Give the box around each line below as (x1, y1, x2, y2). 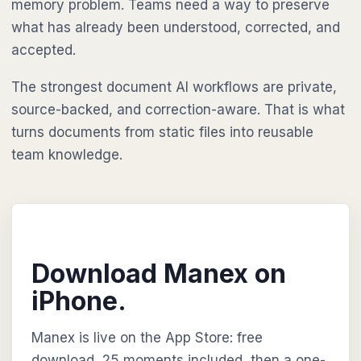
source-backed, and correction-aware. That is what (11, 102, 345, 118)
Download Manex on (31, 258, 286, 289)
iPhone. (31, 285, 127, 317)
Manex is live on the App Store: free (31, 330, 263, 346)
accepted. (11, 42, 76, 58)
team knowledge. (11, 147, 122, 163)
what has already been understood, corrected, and (11, 19, 340, 35)
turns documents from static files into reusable (11, 124, 313, 140)
